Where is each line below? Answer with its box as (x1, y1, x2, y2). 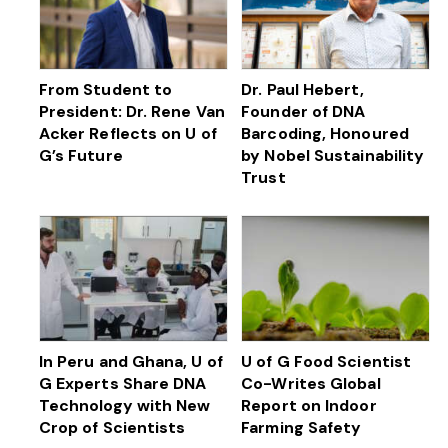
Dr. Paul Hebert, (241, 78, 364, 100)
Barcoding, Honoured (241, 122, 409, 144)
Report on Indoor (241, 394, 377, 416)
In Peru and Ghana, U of (38, 350, 223, 372)
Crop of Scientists (38, 416, 186, 438)
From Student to (38, 78, 173, 100)
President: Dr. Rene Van (38, 100, 225, 122)
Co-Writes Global (241, 372, 381, 394)
